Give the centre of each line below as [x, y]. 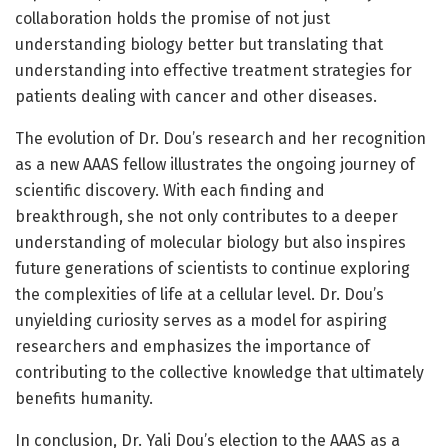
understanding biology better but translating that [199, 45]
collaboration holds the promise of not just [172, 19]
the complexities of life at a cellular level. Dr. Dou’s [199, 295]
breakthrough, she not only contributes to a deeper [206, 217]
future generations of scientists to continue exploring [212, 269]
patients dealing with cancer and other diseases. [196, 97]
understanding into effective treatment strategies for [213, 71]
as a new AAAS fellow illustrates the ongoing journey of [215, 165]
